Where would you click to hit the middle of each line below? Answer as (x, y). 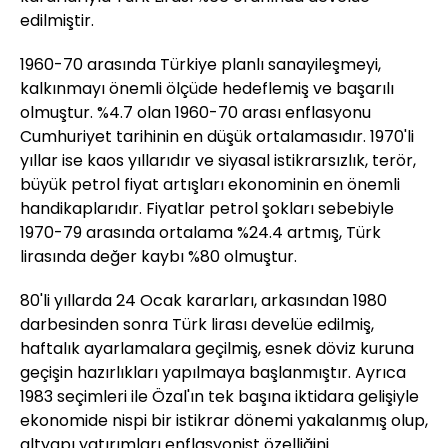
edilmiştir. (57, 20)
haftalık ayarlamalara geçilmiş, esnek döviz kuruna (217, 348)
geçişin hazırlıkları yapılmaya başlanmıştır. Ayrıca (213, 372)
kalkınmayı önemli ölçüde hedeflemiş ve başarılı (207, 88)
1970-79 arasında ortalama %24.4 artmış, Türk (200, 232)
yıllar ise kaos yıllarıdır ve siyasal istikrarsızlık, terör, (218, 160)
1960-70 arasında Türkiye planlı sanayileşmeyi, (200, 64)
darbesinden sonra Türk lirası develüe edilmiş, (197, 324)
